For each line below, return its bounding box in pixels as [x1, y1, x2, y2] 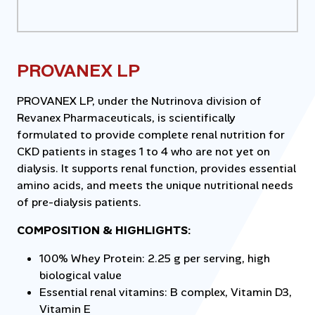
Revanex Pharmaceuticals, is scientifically [17, 110, 236, 125]
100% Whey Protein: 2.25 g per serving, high [39, 251, 270, 266]
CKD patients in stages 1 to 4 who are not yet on [17, 144, 270, 159]
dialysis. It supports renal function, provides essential [17, 161, 296, 176]
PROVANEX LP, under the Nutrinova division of [17, 94, 262, 108]
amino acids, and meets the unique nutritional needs [17, 178, 293, 193]
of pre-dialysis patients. [17, 195, 141, 210]
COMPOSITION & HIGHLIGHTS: [17, 223, 191, 238]
